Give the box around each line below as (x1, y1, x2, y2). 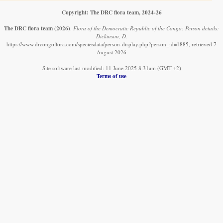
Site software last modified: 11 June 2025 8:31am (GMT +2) (42, 64, 181, 72)
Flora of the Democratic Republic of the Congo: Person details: (73, 24, 219, 32)
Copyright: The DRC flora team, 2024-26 (61, 7, 162, 16)
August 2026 (97, 48, 126, 56)
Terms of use (97, 71, 126, 80)
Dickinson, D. (96, 32, 127, 40)
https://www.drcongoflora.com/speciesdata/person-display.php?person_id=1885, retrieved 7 (6, 40, 217, 48)
